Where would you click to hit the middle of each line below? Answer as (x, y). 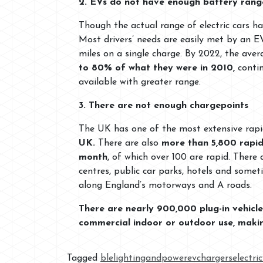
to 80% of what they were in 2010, (158, 68)
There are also (130, 143)
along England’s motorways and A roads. (165, 185)
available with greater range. (140, 82)
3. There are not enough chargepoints (163, 105)
